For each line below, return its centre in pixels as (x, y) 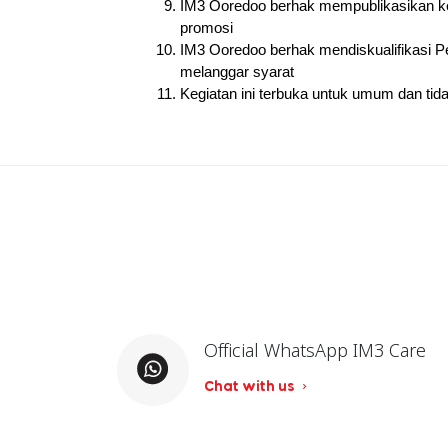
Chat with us (250, 385)
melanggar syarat (237, 72)
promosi (206, 28)
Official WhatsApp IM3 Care (315, 349)
